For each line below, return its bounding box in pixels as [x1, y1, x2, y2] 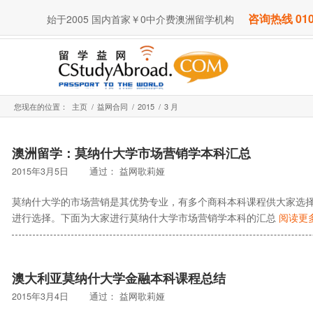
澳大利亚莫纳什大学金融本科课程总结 [12, 269, 226, 288]
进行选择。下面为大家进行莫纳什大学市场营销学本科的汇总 [12, 210, 279, 224]
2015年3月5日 [12, 164, 68, 177]
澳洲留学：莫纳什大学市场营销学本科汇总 [12, 143, 251, 162]
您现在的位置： [14, 100, 68, 112]
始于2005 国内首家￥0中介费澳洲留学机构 [47, 12, 234, 27]
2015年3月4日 [12, 290, 68, 303]
